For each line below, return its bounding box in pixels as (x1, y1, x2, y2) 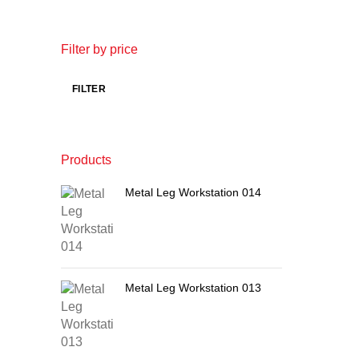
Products (61, 153, 111, 167)
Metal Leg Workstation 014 (125, 186, 261, 199)
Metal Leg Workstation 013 (125, 281, 261, 294)
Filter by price (61, 42, 138, 56)
